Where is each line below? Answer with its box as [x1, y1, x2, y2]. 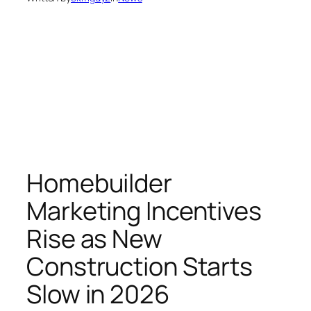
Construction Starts [26, 249, 253, 284]
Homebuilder [26, 166, 172, 201]
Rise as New [26, 221, 162, 256]
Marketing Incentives [26, 194, 262, 228]
